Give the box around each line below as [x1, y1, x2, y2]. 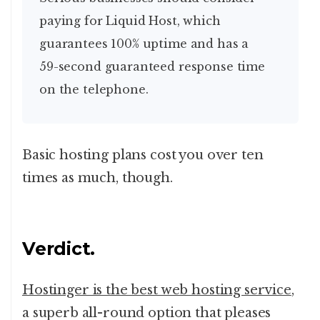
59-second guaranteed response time [39, 59, 265, 74]
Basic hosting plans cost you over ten [22, 147, 264, 164]
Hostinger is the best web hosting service [22, 282, 291, 299]
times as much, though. [22, 170, 173, 186]
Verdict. [22, 238, 95, 260]
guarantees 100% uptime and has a [39, 36, 249, 51]
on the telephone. [39, 82, 149, 97]
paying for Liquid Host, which [39, 14, 221, 29]
